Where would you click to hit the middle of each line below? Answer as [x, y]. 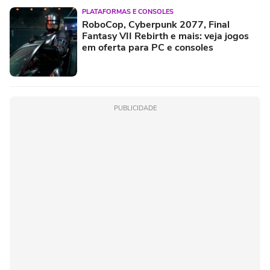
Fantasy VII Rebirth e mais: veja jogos [165, 36]
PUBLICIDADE [135, 108]
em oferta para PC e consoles [148, 47]
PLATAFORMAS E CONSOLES [128, 11]
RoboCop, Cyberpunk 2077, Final [156, 24]
